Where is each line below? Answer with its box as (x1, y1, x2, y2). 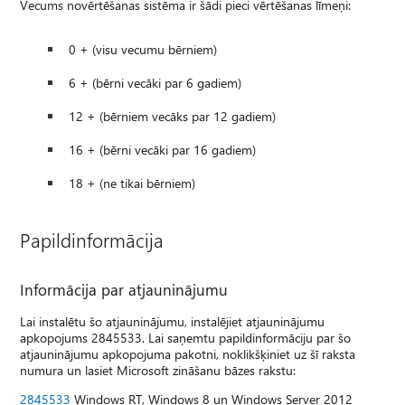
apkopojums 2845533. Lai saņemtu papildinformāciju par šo (20, 328, 352, 346)
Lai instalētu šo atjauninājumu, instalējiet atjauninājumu (20, 312, 325, 330)
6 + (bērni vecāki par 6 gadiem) (69, 73, 242, 91)
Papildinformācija (20, 226, 165, 252)
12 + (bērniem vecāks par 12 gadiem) (69, 107, 277, 125)
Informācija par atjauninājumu (20, 278, 229, 299)
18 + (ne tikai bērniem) (69, 174, 196, 192)
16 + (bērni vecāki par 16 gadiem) (69, 140, 257, 158)
